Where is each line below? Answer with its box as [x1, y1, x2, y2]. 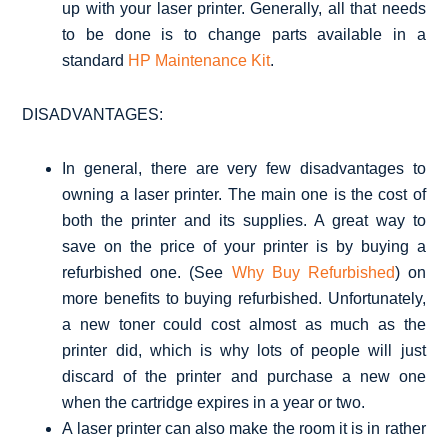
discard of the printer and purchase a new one [62, 367, 426, 385]
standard [62, 51, 129, 69]
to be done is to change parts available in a [62, 25, 426, 43]
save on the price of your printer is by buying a [62, 237, 426, 255]
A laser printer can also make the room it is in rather [62, 419, 426, 437]
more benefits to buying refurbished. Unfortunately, [62, 289, 426, 307]
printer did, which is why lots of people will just [62, 341, 426, 359]
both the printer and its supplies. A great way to [62, 211, 426, 229]
